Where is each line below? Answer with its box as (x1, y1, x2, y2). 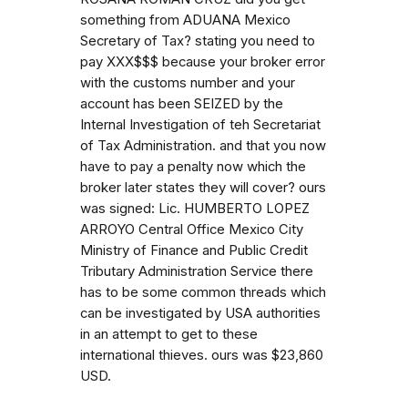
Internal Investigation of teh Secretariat (80, 116, 321, 133)
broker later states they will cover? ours (80, 178, 326, 196)
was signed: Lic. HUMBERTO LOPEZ (80, 199, 310, 217)
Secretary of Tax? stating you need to (80, 32, 315, 49)
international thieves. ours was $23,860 (80, 346, 323, 363)
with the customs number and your (80, 74, 295, 91)
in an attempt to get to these (80, 325, 258, 342)
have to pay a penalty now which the (80, 158, 306, 175)
